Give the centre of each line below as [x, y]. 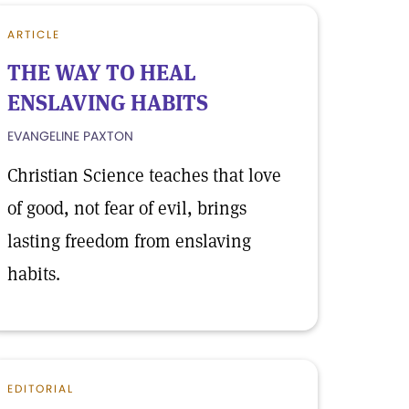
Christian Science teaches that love [144, 175]
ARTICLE [34, 34]
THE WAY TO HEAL [101, 73]
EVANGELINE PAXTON [70, 136]
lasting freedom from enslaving [129, 241]
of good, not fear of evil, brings [127, 208]
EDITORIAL [41, 388]
